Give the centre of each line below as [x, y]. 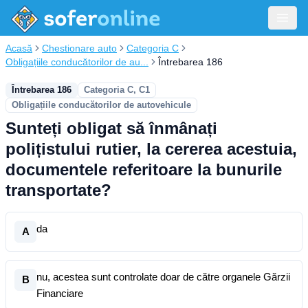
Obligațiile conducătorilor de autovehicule [101, 105]
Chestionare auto [79, 48]
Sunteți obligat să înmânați [111, 128]
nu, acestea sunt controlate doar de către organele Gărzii [163, 277]
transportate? [58, 190]
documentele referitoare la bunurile [144, 169]
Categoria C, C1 [117, 90]
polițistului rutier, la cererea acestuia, [151, 149]
